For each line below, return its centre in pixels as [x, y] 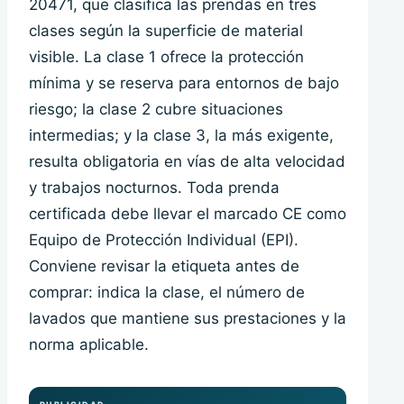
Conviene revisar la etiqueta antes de [164, 266]
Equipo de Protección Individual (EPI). [164, 240]
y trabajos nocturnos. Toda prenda [154, 188]
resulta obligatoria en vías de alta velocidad [187, 162]
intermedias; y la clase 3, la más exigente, [181, 136]
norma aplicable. [89, 345]
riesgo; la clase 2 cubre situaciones [156, 110]
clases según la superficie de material [166, 31]
